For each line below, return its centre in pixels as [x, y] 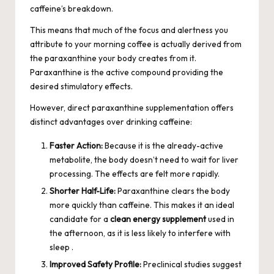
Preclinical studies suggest [191, 264]
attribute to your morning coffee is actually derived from [136, 44]
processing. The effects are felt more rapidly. [135, 173]
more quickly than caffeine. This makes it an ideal [142, 205]
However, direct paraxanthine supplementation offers [132, 107]
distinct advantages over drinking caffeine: [111, 121]
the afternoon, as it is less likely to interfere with [140, 233]
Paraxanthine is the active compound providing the [127, 72]
